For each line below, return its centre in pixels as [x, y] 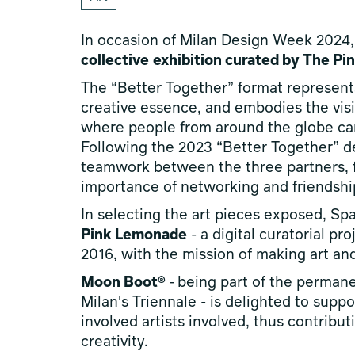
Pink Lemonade [134, 235]
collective [115, 61]
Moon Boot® [125, 283]
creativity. [115, 342]
